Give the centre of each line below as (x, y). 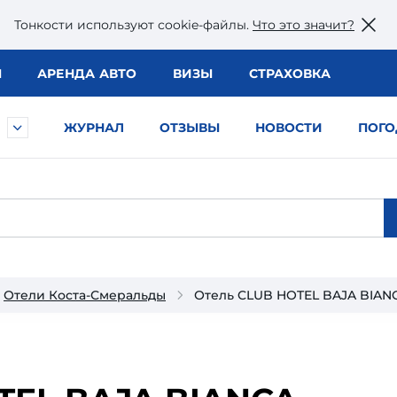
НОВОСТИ (289, 128)
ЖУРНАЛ (94, 128)
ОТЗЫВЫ (190, 128)
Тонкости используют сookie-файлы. (133, 24)
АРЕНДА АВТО (87, 74)
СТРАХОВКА (289, 74)
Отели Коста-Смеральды (85, 295)
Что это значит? (304, 24)
